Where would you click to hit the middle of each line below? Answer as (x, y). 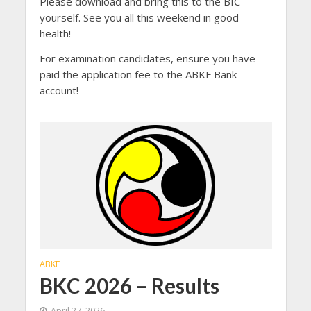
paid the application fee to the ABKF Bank (138, 75)
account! (59, 91)
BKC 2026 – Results (129, 285)
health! (55, 33)
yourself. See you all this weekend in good (139, 17)
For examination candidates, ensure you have (147, 59)
